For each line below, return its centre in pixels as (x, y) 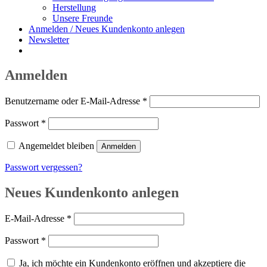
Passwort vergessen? (44, 167)
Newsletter (49, 39)
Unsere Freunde (83, 18)
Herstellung (74, 7)
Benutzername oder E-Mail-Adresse (74, 101)
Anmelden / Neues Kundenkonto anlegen (107, 29)
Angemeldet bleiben (56, 146)
